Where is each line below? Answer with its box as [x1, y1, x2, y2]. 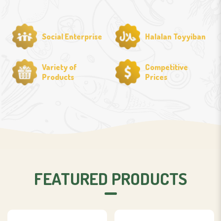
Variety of [42, 62, 77, 73]
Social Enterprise [42, 32, 102, 42]
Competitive [145, 62, 188, 73]
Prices [145, 72, 167, 82]
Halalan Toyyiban [145, 32, 206, 42]
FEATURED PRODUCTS [34, 167, 187, 189]
